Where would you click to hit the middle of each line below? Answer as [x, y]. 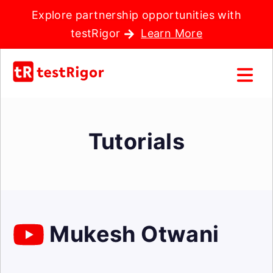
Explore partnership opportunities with [136, 15]
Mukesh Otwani [132, 234]
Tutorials [136, 141]
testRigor [97, 33]
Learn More [172, 33]
